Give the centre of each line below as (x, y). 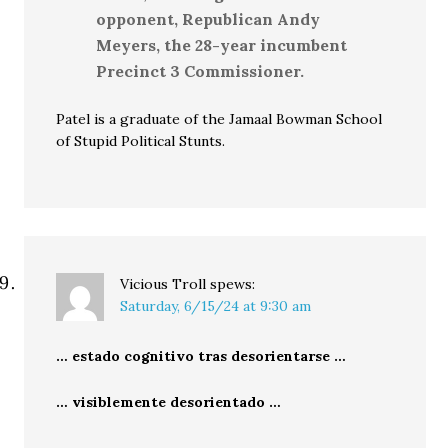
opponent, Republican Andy (208, 19)
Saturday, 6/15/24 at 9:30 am (216, 306)
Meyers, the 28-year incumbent (222, 45)
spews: (233, 284)
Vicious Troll (163, 284)
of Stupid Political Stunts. (141, 141)
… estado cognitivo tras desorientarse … (201, 356)
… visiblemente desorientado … (169, 402)
